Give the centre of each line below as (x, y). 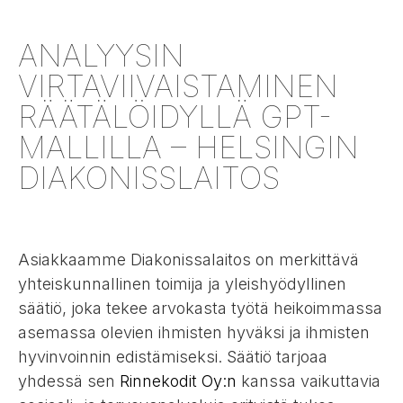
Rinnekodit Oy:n (178, 381)
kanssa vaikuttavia (309, 381)
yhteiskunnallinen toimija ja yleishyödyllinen (182, 283)
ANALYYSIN (101, 55)
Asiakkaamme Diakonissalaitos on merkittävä (188, 259)
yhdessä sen (69, 381)
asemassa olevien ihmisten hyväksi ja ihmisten (194, 332)
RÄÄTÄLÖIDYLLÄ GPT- (175, 116)
